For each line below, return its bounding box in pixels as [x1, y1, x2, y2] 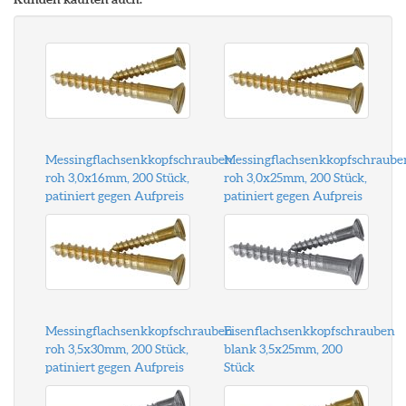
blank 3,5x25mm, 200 [223, 342, 343, 356]
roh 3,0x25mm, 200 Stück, [223, 170, 367, 185]
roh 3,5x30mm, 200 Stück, [45, 342, 188, 356]
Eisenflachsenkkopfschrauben [223, 324, 395, 338]
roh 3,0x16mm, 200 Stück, [45, 170, 189, 185]
